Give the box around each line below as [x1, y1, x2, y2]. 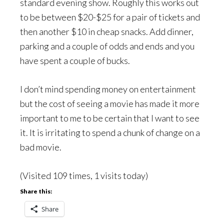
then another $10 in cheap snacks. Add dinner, [20, 26, 193, 37]
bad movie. [20, 141, 61, 152]
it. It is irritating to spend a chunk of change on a [20, 127, 200, 138]
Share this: [20, 187, 52, 195]
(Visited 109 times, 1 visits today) [20, 170, 148, 181]
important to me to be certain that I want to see [20, 112, 199, 123]
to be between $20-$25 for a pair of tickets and [20, 11, 200, 22]
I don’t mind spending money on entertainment [20, 83, 196, 94]
